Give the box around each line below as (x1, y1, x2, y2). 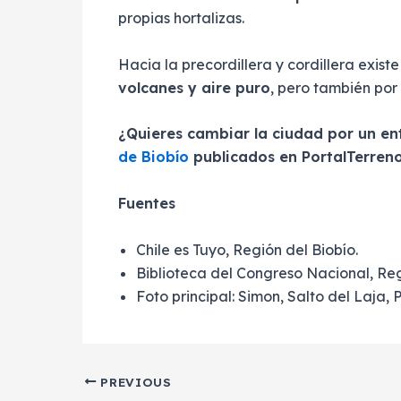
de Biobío (118, 148, 189, 166)
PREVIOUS (96, 373, 172, 389)
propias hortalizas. (118, 9, 244, 28)
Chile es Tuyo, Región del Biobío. (136, 240, 358, 259)
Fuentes (118, 193, 175, 212)
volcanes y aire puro (118, 78, 270, 97)
